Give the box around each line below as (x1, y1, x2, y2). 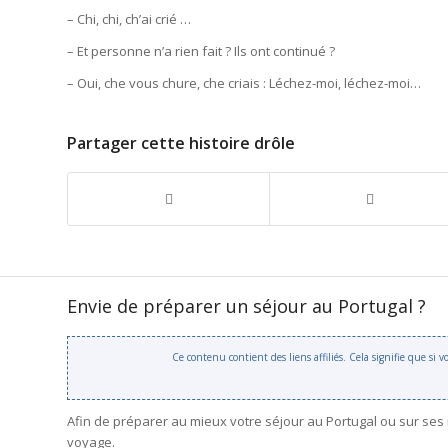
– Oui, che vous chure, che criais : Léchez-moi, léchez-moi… (67, 73, 421, 92)
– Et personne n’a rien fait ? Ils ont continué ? (67, 41, 335, 60)
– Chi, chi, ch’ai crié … (67, 9, 191, 28)
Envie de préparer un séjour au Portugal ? (67, 293, 426, 318)
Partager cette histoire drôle (67, 131, 295, 154)
